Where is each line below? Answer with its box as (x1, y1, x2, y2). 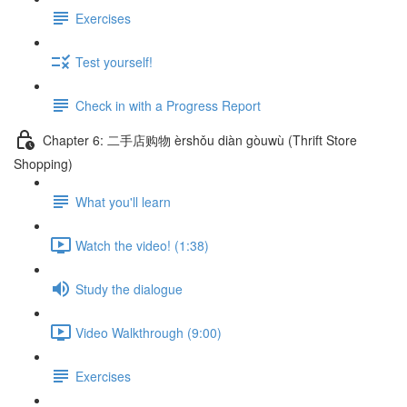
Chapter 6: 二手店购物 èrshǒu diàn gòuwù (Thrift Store (43, 130, 357, 149)
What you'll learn (75, 192, 171, 211)
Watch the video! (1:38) (75, 235, 209, 254)
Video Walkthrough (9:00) (75, 323, 222, 342)
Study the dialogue (75, 279, 183, 298)
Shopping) (14, 154, 73, 173)
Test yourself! (75, 52, 153, 71)
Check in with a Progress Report (75, 95, 261, 114)
